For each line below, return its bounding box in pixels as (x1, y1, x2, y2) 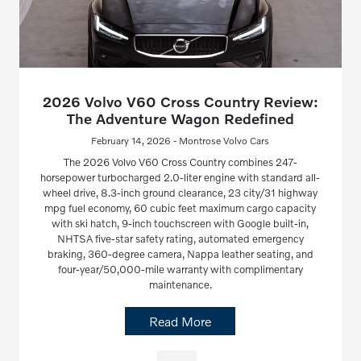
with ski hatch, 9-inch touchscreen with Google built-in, (52, 216, 309, 230)
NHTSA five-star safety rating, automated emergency (56, 231, 304, 245)
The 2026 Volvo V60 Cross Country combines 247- (63, 155, 297, 168)
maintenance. (148, 277, 212, 291)
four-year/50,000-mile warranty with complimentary (57, 262, 303, 276)
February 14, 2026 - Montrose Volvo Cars (91, 134, 270, 147)
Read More (149, 313, 212, 329)
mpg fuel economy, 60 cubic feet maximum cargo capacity (44, 201, 317, 214)
